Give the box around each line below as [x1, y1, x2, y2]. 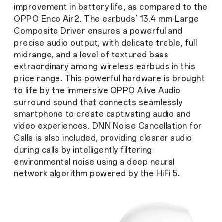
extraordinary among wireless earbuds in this [14, 62, 195, 72]
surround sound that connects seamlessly [14, 98, 183, 108]
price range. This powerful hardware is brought [14, 74, 205, 84]
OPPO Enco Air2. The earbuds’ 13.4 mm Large [14, 14, 199, 24]
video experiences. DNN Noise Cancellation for [14, 121, 202, 131]
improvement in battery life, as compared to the [14, 2, 208, 12]
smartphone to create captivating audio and [14, 110, 191, 119]
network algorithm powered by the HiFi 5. [14, 169, 180, 179]
